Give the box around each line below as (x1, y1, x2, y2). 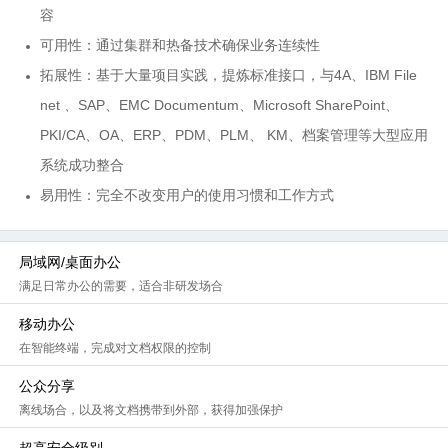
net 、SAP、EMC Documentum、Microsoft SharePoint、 (40, 97, 399, 113)
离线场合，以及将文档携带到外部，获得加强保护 (19, 403, 283, 417)
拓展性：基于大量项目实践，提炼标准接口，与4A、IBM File (40, 67, 417, 83)
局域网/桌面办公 (19, 254, 121, 270)
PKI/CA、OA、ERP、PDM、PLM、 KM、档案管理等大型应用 (40, 127, 428, 143)
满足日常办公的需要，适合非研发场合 (19, 279, 223, 293)
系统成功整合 (40, 157, 124, 173)
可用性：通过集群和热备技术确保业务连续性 (40, 37, 320, 53)
